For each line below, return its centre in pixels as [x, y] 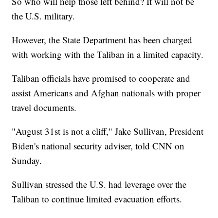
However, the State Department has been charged [102, 39]
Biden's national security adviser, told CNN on [98, 145]
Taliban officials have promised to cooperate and [101, 78]
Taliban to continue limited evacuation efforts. [97, 199]
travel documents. [44, 107]
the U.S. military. [44, 16]
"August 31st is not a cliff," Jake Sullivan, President [108, 131]
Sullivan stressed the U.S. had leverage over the [99, 184]
